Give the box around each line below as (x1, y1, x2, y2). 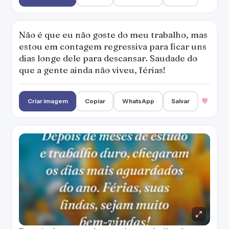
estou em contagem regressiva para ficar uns (19, 41, 207, 52)
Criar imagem (27, 97, 68, 105)
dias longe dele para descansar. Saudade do (19, 53, 197, 63)
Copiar (84, 97, 105, 105)
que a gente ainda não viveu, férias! (19, 64, 166, 75)
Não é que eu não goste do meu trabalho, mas (19, 29, 208, 40)
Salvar (171, 97, 190, 105)
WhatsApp (122, 97, 155, 105)
